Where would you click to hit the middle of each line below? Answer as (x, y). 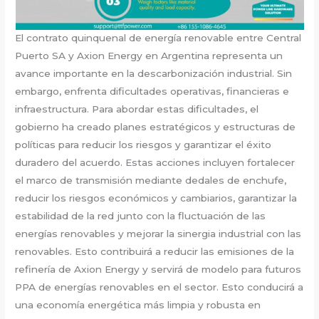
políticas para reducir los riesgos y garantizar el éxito (143, 145)
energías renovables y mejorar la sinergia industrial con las (158, 234)
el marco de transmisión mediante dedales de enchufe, (151, 181)
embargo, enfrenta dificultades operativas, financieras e (152, 91)
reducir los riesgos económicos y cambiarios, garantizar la (156, 198)
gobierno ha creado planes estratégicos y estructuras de (156, 127)
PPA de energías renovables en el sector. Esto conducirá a (159, 287)
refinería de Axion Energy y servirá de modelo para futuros (158, 270)
